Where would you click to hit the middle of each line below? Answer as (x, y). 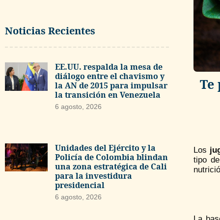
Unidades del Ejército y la (105, 148)
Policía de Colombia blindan (111, 157)
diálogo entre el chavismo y (110, 76)
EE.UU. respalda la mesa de (109, 67)
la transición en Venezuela (108, 95)
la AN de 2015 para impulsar (111, 85)
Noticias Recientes (50, 31)
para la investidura (93, 176)
